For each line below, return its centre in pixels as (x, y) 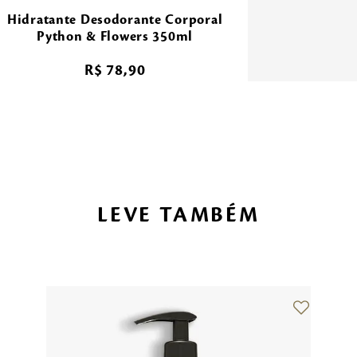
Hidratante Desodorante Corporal (115, 20)
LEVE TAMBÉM (178, 215)
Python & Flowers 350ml (115, 36)
